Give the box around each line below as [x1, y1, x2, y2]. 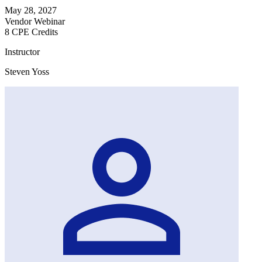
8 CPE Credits [5, 26, 58, 37]
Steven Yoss [5, 66, 49, 77]
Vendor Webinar [5, 16, 65, 26]
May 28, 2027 [5, 5, 57, 15]
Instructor [5, 46, 40, 57]
